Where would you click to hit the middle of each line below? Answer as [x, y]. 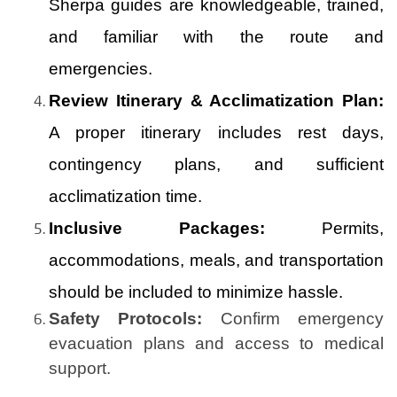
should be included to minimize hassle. [196, 292]
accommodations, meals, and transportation [216, 260]
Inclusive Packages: [157, 228]
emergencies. [101, 68]
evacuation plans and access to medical [216, 343]
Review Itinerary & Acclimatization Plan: [216, 100]
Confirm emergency [293, 318]
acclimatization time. [125, 196]
